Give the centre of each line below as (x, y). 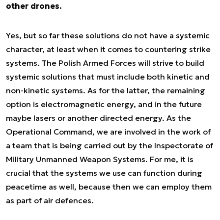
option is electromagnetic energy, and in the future (104, 104)
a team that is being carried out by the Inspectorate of (110, 145)
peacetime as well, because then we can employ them (109, 187)
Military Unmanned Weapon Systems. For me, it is (100, 159)
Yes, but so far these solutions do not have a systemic (108, 35)
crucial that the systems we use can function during (104, 173)
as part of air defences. (50, 200)
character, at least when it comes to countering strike (108, 49)
